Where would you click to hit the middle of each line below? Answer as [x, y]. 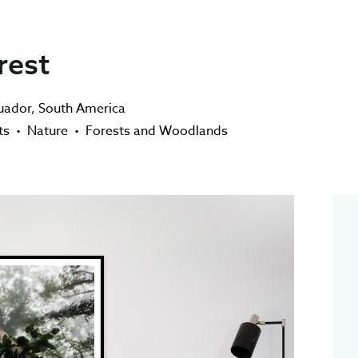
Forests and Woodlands [157, 131]
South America [82, 109]
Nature [48, 131]
